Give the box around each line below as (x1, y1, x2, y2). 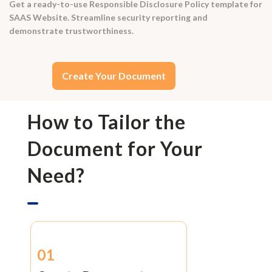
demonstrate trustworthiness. (9, 25, 134, 36)
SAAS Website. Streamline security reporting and (9, 12, 208, 22)
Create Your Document (62, 69, 166, 81)
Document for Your (27, 137, 203, 161)
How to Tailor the (27, 110, 186, 134)
